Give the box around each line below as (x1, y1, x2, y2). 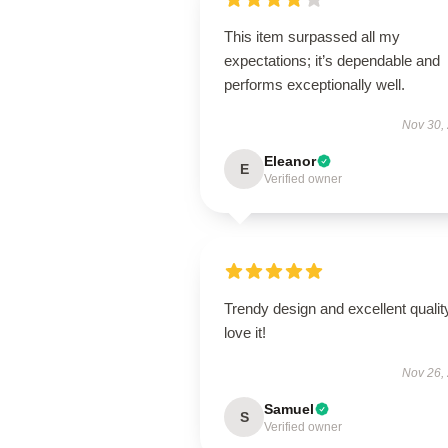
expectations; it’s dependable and (224, 52, 440, 69)
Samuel (264, 401, 314, 417)
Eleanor (264, 153, 316, 169)
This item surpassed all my (224, 28, 400, 45)
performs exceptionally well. (224, 76, 405, 93)
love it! (224, 324, 266, 341)
